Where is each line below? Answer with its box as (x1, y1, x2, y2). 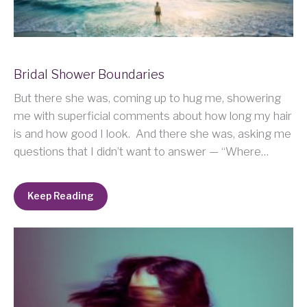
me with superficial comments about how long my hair (14, 108, 292, 123)
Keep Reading (27, 191, 94, 202)
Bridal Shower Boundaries (14, 66, 164, 82)
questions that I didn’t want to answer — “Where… (14, 144, 269, 158)
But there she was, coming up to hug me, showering (14, 90, 281, 105)
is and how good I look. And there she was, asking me (14, 126, 291, 140)
